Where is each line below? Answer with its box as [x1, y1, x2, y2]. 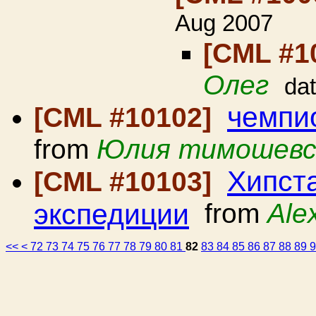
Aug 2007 [175, 11, 273, 36]
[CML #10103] [34, 166, 219, 197]
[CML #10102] [34, 102, 219, 133]
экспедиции [34, 198, 189, 229]
